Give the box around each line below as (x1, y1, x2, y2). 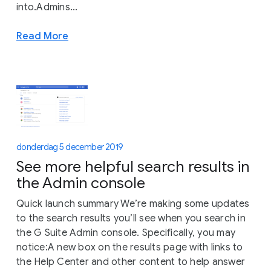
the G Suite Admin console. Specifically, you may (16, 226, 235, 239)
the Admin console (16, 173, 145, 192)
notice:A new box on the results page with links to (16, 241, 243, 253)
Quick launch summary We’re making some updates (16, 197, 250, 210)
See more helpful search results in (16, 157, 249, 176)
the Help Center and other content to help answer (16, 255, 245, 268)
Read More (16, 29, 68, 42)
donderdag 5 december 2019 (16, 142, 123, 153)
